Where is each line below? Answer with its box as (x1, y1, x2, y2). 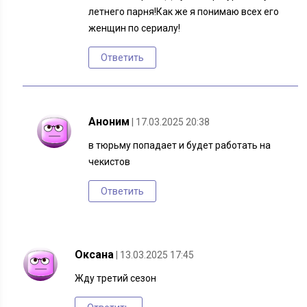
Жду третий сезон (75, 273, 157, 284)
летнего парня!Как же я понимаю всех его (88, 6, 280, 18)
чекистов (88, 156, 131, 168)
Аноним (88, 115, 130, 129)
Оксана (75, 248, 114, 262)
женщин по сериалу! (88, 23, 181, 34)
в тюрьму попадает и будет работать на (88, 140, 271, 151)
